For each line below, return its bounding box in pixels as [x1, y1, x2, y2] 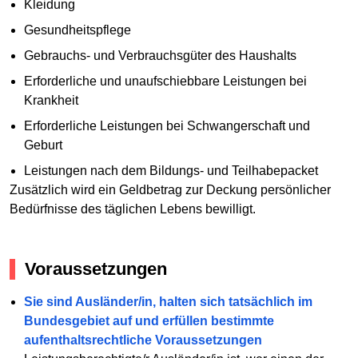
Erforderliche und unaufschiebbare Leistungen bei [23, 74, 307, 88]
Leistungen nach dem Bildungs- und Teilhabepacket [23, 163, 318, 177]
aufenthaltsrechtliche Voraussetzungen [23, 333, 262, 348]
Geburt [23, 137, 62, 152]
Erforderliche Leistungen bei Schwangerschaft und [23, 118, 310, 133]
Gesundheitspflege [23, 22, 131, 37]
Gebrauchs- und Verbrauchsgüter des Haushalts [23, 48, 296, 62]
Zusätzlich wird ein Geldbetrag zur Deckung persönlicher [10, 182, 331, 197]
